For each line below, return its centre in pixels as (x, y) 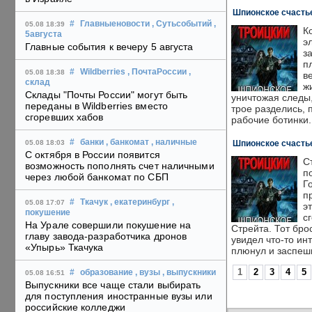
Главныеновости (115, 24)
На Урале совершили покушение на (108, 225)
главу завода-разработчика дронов (106, 236)
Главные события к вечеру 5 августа (109, 47)
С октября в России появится (93, 155)
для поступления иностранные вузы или (119, 296)
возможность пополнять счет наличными (120, 166)
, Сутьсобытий (182, 24)
